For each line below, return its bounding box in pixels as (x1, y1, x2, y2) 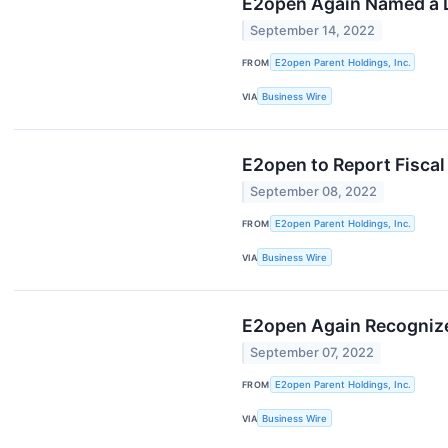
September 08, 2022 (250, 184, 378, 200)
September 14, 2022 (250, 23, 376, 39)
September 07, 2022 (250, 345, 375, 361)
